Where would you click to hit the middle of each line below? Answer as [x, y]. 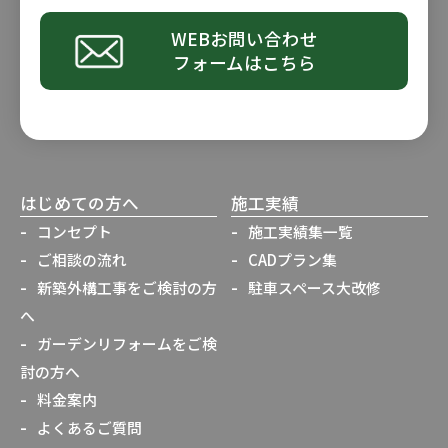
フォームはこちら [244, 63]
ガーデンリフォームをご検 [127, 344]
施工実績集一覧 [300, 232]
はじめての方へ [79, 203]
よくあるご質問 [89, 428]
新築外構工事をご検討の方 [127, 288]
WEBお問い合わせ [244, 39]
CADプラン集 [292, 260]
